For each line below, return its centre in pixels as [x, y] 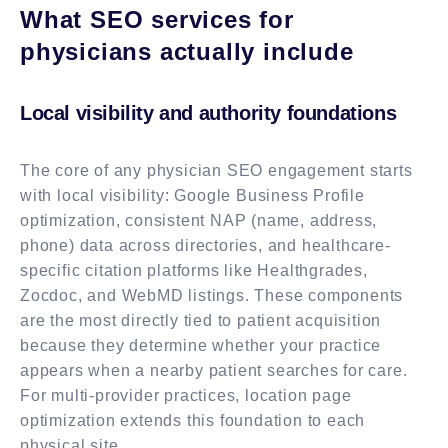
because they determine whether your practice [201, 345]
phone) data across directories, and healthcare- [205, 245]
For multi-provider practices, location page [186, 395]
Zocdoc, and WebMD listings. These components [212, 295]
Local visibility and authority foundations [208, 112]
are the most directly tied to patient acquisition [201, 320]
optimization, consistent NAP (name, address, [199, 220]
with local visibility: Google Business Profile [192, 195]
